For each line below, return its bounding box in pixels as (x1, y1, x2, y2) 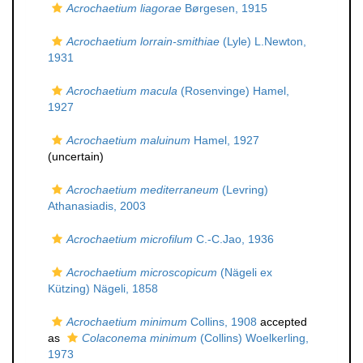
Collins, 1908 (187, 315, 257, 328)
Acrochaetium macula (66, 84, 177, 97)
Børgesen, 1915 (181, 2, 267, 15)
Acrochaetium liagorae (66, 2, 181, 15)
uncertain (52, 150, 100, 163)
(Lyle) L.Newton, (220, 35, 306, 48)
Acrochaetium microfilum (66, 233, 193, 246)
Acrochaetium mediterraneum (66, 183, 219, 196)
